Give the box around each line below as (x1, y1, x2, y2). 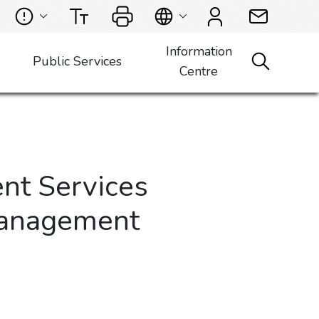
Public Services (32, 53, 122, 70)
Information (165, 43, 232, 60)
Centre (179, 63, 219, 80)
